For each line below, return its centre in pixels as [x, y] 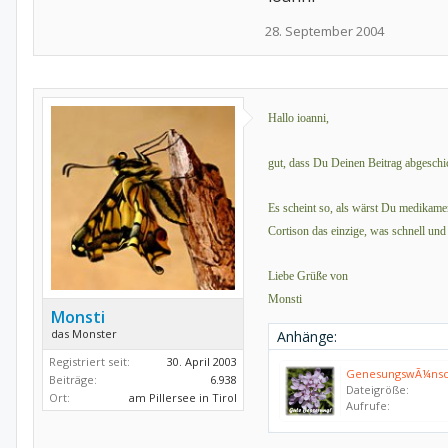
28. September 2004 [324, 31]
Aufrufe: [368, 405]
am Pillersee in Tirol [183, 397]
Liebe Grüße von [308, 276]
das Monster [84, 333]
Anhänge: [307, 336]
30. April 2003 [202, 361]
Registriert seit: [89, 361]
